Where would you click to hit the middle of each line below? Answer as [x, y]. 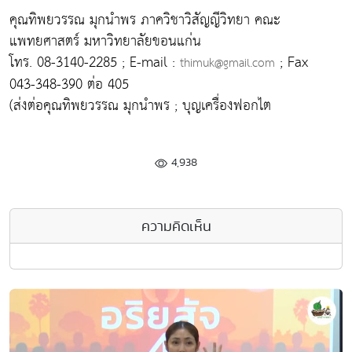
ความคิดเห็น [176, 225]
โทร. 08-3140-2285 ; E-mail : [95, 62]
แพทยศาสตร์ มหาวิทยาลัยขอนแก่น [105, 41]
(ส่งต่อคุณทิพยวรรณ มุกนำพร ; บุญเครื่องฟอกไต [140, 105]
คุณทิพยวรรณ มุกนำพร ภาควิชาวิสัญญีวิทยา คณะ [145, 20]
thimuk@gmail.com [227, 63]
